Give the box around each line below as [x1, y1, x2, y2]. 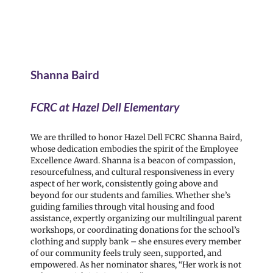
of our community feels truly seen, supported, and [30, 247, 222, 258]
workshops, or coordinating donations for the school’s [30, 224, 239, 235]
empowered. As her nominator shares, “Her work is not [30, 259, 241, 270]
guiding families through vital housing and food [30, 201, 214, 212]
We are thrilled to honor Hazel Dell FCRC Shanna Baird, [30, 132, 242, 143]
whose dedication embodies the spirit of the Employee [30, 143, 238, 154]
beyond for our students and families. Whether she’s [30, 190, 230, 200]
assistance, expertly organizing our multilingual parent [30, 213, 242, 224]
